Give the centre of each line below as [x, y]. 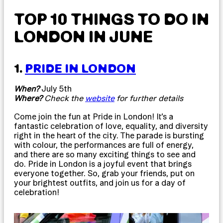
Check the [65, 98]
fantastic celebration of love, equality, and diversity [111, 126]
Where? [29, 98]
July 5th [56, 88]
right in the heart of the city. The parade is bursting [109, 135]
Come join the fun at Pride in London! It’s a [94, 116]
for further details [149, 98]
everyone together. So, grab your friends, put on [104, 173]
